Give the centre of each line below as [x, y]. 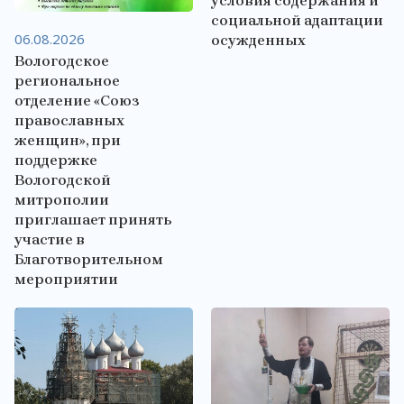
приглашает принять [92, 219]
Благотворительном [88, 259]
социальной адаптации [297, 21]
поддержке [55, 160]
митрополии [61, 199]
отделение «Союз [77, 100]
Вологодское [61, 60]
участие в [49, 239]
